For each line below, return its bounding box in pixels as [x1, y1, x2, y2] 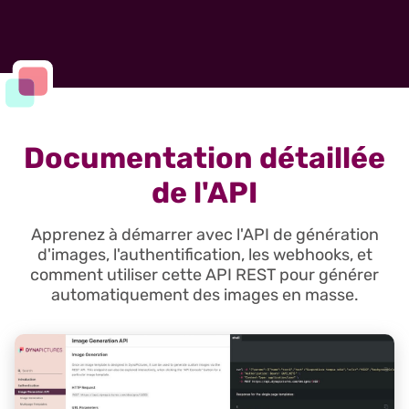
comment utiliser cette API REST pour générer [30, 265, 379, 286]
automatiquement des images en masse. [50, 285, 359, 306]
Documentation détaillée [24, 141, 385, 176]
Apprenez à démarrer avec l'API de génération [30, 225, 379, 246]
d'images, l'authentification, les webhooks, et [37, 245, 372, 266]
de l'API [152, 175, 257, 211]
